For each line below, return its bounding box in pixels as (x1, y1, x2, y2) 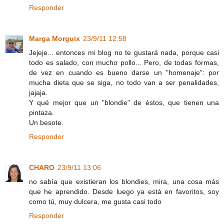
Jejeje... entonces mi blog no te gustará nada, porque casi (29, 48, 219, 56)
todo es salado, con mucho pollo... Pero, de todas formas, (29, 58, 219, 66)
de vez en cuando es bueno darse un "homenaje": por (29, 68, 219, 76)
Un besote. (29, 118, 63, 126)
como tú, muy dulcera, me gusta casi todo (29, 197, 161, 205)
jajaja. (29, 88, 47, 96)
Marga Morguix (29, 34, 80, 42)
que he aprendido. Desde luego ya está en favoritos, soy (29, 187, 219, 195)
